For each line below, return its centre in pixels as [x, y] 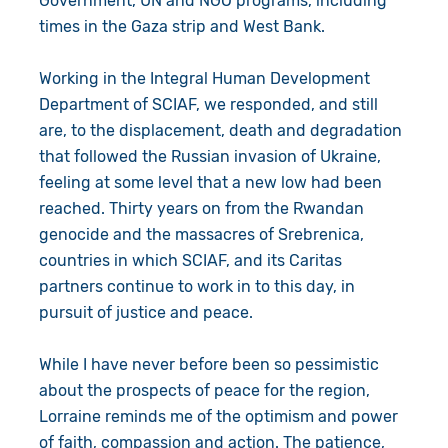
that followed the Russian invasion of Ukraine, [209, 156]
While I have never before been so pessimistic [208, 364]
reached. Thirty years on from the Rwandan [201, 208]
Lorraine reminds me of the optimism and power [218, 416]
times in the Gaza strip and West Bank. [185, 26]
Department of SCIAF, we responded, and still [208, 104]
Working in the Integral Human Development [204, 78]
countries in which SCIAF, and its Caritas [190, 260]
